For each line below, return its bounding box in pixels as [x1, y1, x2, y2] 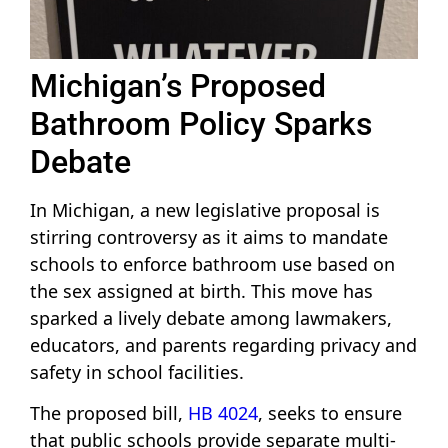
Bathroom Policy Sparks [30, 104, 372, 143]
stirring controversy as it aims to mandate [30, 224, 388, 249]
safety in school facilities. [30, 359, 244, 384]
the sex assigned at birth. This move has [30, 278, 373, 303]
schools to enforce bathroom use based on [30, 251, 395, 276]
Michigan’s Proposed [30, 66, 326, 105]
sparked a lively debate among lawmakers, [30, 305, 392, 330]
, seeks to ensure [258, 401, 402, 426]
